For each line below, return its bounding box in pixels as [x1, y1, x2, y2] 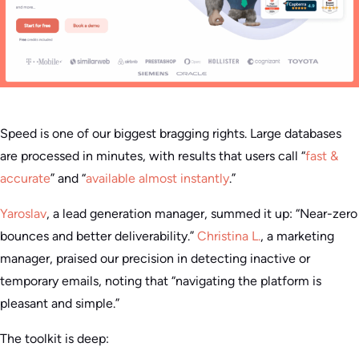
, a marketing [260, 228, 334, 244]
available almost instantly [86, 171, 229, 187]
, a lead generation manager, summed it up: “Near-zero [46, 206, 357, 222]
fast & [305, 148, 338, 164]
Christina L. [197, 228, 260, 244]
